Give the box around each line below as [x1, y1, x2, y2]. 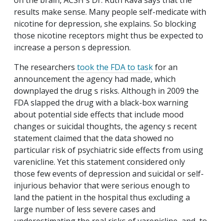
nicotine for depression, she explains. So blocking [14, 18, 196, 30]
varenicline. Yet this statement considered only [14, 156, 185, 168]
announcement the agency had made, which [14, 74, 176, 85]
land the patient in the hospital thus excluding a [14, 192, 190, 203]
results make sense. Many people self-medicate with [14, 6, 206, 18]
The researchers [14, 62, 77, 73]
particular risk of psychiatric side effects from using [14, 145, 203, 156]
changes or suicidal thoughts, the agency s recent [14, 121, 197, 132]
